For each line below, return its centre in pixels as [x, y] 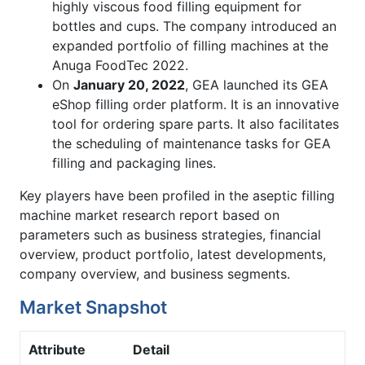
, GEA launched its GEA [257, 85]
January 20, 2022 [129, 85]
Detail [151, 350]
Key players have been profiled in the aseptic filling [177, 196]
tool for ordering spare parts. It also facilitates [196, 124]
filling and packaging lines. [134, 163]
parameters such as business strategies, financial [170, 235]
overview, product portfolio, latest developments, [173, 255]
